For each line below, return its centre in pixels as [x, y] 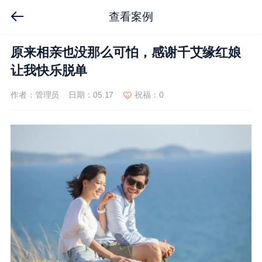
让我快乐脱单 [49, 71]
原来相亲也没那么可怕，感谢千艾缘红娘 [126, 53]
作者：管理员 [35, 95]
